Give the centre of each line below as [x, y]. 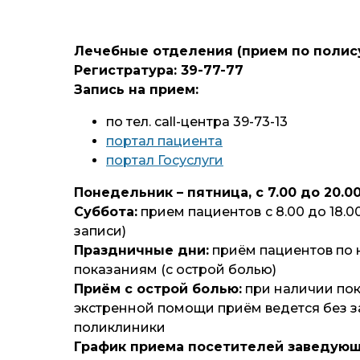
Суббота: [106, 212]
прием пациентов [199, 212]
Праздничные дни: [141, 250]
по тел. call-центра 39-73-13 [197, 122]
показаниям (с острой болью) [175, 270]
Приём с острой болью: [158, 289]
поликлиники [120, 327]
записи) [100, 231]
